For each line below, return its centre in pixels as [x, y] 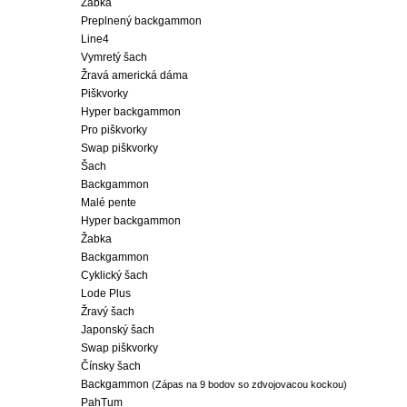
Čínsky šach [111, 366]
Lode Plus [106, 293]
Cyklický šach [114, 275]
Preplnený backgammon [141, 21]
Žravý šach [108, 312]
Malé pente [109, 203]
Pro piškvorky [114, 130]
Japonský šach [118, 330]
